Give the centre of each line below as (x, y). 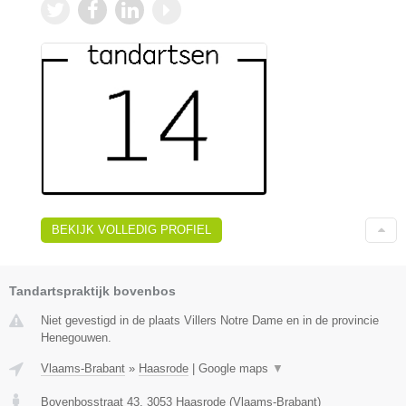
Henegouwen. (76, 337)
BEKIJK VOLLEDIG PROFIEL (131, 229)
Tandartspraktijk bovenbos (92, 290)
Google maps (235, 368)
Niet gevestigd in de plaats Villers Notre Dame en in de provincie (210, 320)
